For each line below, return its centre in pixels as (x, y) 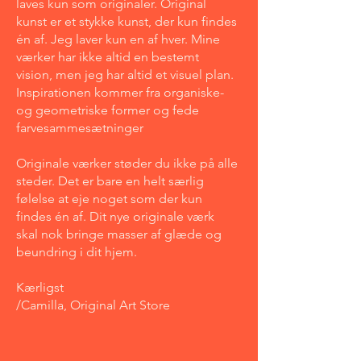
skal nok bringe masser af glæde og (119, 234)
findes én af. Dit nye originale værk (115, 216)
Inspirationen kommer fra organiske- (120, 92)
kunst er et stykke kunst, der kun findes (127, 21)
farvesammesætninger (80, 128)
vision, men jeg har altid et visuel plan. (125, 75)
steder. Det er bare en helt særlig (110, 181)
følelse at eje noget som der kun (109, 199)
